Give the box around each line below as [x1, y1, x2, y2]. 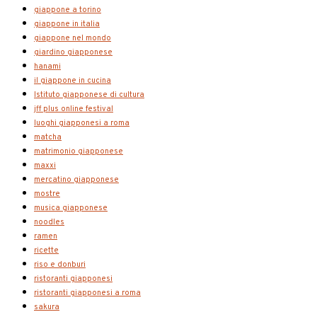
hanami [34, 62, 61, 72]
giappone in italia [34, 19, 100, 30]
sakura [34, 302, 59, 313]
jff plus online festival [34, 104, 113, 115]
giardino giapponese [34, 47, 113, 58]
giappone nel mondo [34, 33, 111, 44]
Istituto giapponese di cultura [34, 90, 144, 100]
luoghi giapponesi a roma [34, 118, 129, 129]
